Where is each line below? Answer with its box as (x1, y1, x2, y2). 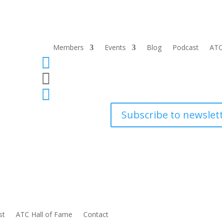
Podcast (172, 42, 199, 52)
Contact (83, 209, 109, 219)
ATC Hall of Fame (16, 209, 73, 219)
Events (104, 42, 126, 52)
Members (53, 42, 84, 52)
